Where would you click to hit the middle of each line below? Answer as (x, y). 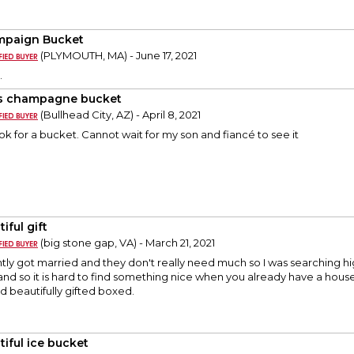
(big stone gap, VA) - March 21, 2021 (126, 243)
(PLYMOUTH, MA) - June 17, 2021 (117, 56)
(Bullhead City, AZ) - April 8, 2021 (119, 115)
